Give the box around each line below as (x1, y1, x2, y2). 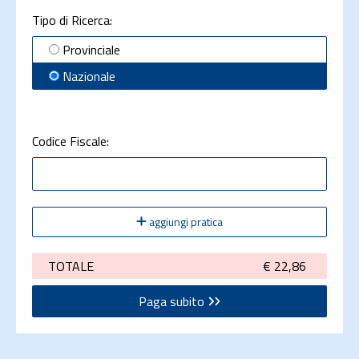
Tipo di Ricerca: (32, 10, 112, 30)
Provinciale (63, 39, 120, 59)
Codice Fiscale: (32, 131, 109, 151)
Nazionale (63, 66, 115, 86)
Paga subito (138, 291, 208, 311)
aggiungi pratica (148, 212, 223, 230)
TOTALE (48, 256, 94, 276)
